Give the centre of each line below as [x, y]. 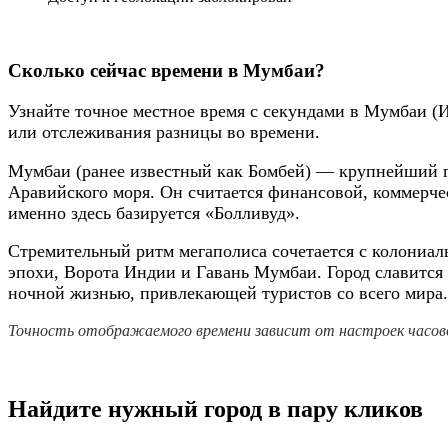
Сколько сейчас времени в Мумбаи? [166, 71]
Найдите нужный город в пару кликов [215, 408]
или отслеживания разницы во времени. [164, 132]
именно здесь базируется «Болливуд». [154, 212]
